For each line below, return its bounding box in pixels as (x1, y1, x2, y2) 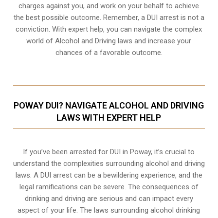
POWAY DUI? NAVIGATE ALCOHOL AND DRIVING (14, 100, 204, 110)
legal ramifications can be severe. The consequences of (19, 182, 199, 191)
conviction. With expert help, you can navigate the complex (16, 24, 202, 34)
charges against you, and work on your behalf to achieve (18, 1, 200, 10)
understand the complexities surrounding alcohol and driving (13, 159, 205, 168)
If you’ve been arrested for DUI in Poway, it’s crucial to (23, 147, 195, 156)
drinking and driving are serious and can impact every (24, 194, 193, 203)
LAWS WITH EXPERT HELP (56, 112, 162, 123)
